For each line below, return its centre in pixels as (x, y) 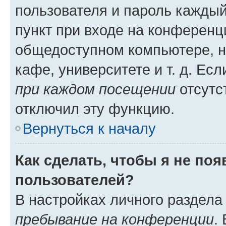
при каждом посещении (95, 89)
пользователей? (75, 180)
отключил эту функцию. (95, 109)
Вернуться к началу (89, 128)
